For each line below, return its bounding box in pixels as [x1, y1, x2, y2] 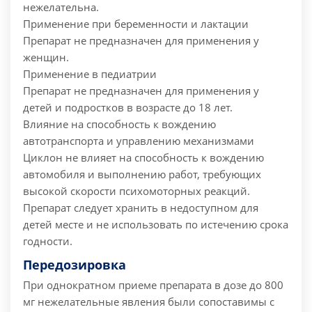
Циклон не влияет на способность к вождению [23, 150, 264, 165]
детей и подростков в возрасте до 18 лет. [23, 100, 233, 115]
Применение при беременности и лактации [23, 17, 249, 31]
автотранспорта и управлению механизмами [23, 134, 254, 148]
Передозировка [23, 256, 126, 274]
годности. [23, 234, 72, 249]
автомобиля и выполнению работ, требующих [23, 167, 261, 182]
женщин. [23, 50, 69, 65]
